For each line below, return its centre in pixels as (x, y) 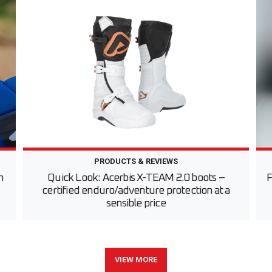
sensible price (136, 204)
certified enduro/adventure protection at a (136, 191)
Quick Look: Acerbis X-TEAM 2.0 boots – (136, 178)
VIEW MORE (136, 260)
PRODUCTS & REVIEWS (136, 161)
